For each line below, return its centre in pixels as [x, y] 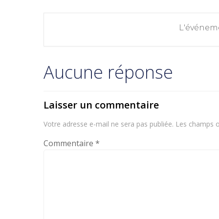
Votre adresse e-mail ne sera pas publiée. [109, 124]
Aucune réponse [108, 72]
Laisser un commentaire [101, 105]
